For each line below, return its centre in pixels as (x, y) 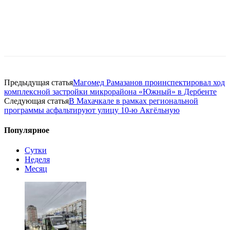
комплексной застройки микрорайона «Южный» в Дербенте (110, 91)
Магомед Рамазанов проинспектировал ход (149, 82)
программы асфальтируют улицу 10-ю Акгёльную (92, 110)
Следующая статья (36, 101)
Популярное (27, 130)
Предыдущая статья (39, 82)
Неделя (37, 160)
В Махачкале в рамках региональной (133, 101)
